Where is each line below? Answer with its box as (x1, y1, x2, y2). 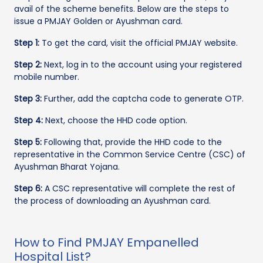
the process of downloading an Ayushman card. (14, 194, 211, 207)
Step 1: (14, 36, 39, 49)
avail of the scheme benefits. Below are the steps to (14, 2, 229, 15)
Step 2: (14, 58, 42, 70)
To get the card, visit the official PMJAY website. (39, 36, 238, 49)
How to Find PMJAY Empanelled (14, 234, 199, 251)
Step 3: (14, 92, 42, 104)
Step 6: (14, 182, 42, 194)
